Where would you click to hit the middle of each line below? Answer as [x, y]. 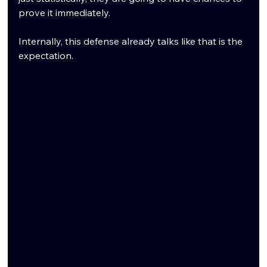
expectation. [46, 55]
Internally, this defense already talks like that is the [132, 41]
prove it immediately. [65, 12]
